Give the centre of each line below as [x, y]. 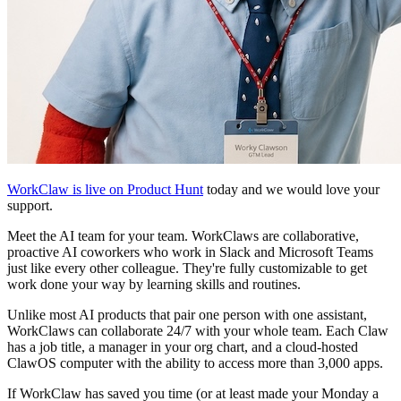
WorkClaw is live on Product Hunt [105, 189]
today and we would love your [291, 189]
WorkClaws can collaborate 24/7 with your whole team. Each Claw [198, 330]
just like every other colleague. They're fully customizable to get [187, 268]
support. [30, 205]
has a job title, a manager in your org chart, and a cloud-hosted [183, 346]
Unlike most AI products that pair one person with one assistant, [187, 314]
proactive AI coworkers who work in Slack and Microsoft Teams [190, 252]
